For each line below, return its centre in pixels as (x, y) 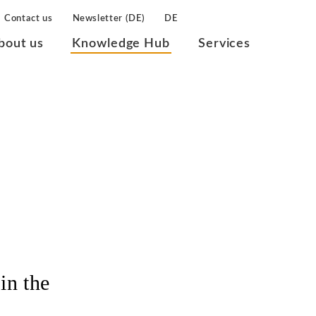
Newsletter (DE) (109, 19)
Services (224, 44)
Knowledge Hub (121, 44)
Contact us (29, 19)
